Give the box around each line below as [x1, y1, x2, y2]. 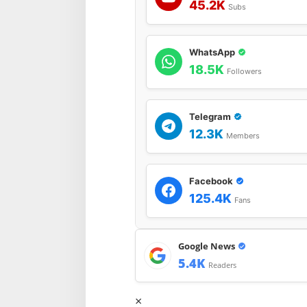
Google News [178, 239, 235, 252]
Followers [227, 66, 262, 76]
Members [226, 130, 260, 140]
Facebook [189, 175, 233, 186]
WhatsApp [189, 46, 235, 58]
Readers [208, 259, 236, 270]
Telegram [189, 110, 231, 122]
